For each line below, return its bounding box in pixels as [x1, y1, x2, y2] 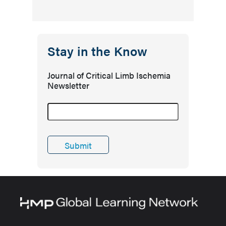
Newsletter [47, 79, 89, 91]
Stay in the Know [47, 42, 148, 60]
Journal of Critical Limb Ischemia [47, 69, 171, 81]
